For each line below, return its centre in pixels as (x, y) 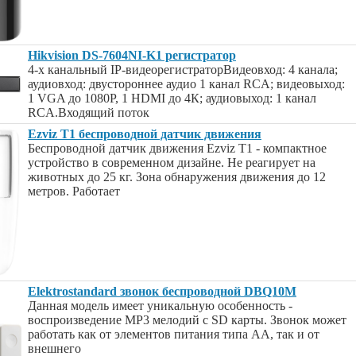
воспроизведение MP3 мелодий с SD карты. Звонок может (187, 320)
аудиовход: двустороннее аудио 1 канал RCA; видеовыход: (186, 84)
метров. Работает (74, 191)
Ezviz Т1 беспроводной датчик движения (145, 134)
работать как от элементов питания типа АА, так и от (174, 334)
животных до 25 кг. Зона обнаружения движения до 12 (177, 177)
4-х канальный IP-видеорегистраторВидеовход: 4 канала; (183, 70)
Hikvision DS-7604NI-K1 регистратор (132, 55)
